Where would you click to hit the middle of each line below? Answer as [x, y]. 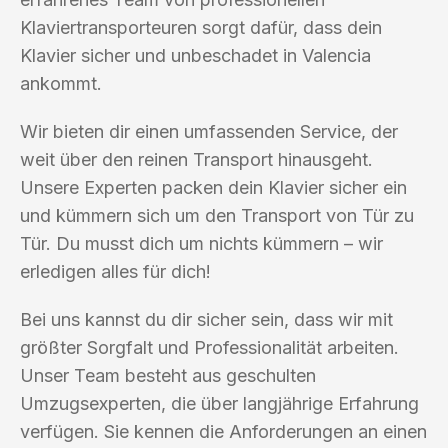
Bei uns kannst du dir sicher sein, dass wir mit [206, 319]
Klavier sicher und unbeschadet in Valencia [195, 55]
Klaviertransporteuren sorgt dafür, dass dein [201, 27]
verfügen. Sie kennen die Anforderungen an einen [223, 431]
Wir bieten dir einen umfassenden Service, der [209, 131]
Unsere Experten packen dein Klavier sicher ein [213, 187]
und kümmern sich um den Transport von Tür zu [217, 215]
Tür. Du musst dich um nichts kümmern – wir [201, 243]
